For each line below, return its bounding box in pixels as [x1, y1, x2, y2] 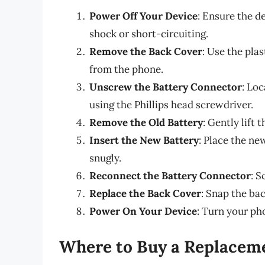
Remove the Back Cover [89, 45, 202, 59]
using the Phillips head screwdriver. [89, 98, 253, 112]
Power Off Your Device [89, 9, 198, 23]
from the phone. [89, 63, 163, 76]
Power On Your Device [89, 205, 197, 218]
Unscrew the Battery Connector [89, 80, 242, 94]
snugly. [89, 151, 121, 165]
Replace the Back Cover [89, 187, 201, 201]
